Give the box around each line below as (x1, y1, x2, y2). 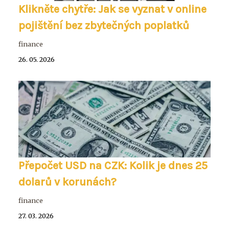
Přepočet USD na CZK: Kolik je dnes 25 (18, 159, 208, 172)
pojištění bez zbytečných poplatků (18, 19, 189, 32)
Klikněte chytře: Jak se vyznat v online (18, 3, 207, 16)
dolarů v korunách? (18, 175, 117, 189)
